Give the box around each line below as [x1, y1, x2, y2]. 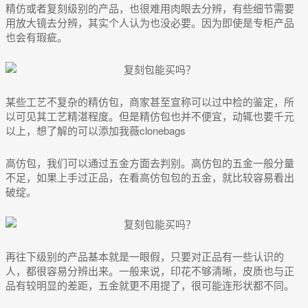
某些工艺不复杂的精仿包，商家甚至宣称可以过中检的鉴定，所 [5, 94, 294, 109]
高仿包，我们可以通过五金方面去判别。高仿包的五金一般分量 [5, 155, 294, 170]
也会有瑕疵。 [5, 30, 67, 45]
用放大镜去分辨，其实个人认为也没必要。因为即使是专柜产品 [5, 15, 294, 30]
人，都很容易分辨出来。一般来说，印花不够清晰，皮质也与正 [5, 263, 294, 278]
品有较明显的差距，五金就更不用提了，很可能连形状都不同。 [5, 278, 294, 293]
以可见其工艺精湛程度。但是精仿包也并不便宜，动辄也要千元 [5, 109, 294, 124]
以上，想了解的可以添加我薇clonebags [5, 123, 186, 138]
